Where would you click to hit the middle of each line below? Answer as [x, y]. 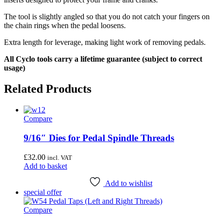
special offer [43, 192]
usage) [15, 68]
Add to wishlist [129, 183]
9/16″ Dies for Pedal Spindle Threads [99, 138]
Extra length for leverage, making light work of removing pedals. [105, 42]
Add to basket [45, 166]
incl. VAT [60, 157]
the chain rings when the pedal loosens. [65, 26]
